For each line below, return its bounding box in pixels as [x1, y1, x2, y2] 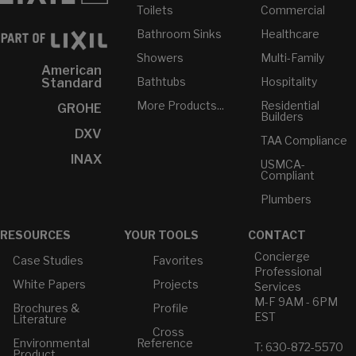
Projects [150, 277, 199, 292]
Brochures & [13, 301, 79, 315]
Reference [136, 336, 193, 350]
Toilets [136, 3, 173, 17]
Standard [41, 75, 102, 91]
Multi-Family [260, 51, 324, 65]
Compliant [260, 168, 315, 183]
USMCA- [260, 157, 305, 172]
